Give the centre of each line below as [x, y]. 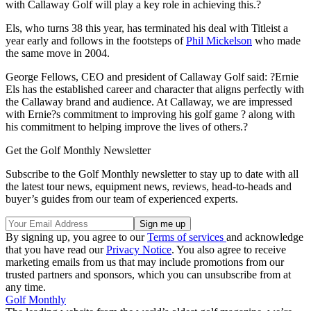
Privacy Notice [139, 249]
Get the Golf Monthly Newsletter [78, 150]
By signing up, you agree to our [76, 237]
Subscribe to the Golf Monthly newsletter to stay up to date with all [152, 174]
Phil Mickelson [219, 40]
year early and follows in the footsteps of [96, 40]
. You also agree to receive [229, 249]
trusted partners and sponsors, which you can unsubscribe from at [148, 274]
